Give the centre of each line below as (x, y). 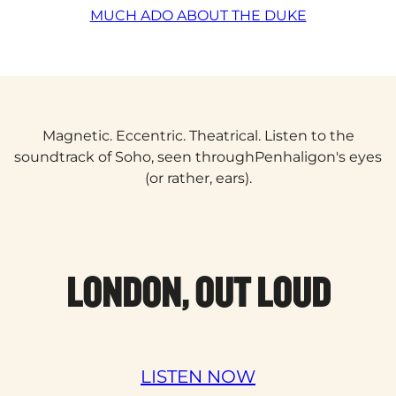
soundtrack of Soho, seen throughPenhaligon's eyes (198, 156)
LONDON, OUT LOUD (198, 291)
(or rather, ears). (198, 178)
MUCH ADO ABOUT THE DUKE (198, 15)
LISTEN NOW (198, 377)
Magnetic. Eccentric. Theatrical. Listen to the (198, 135)
